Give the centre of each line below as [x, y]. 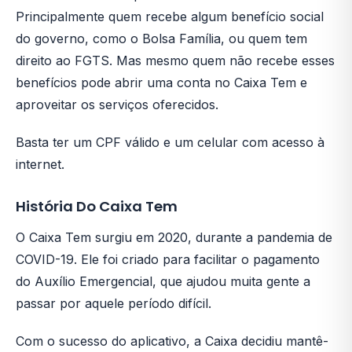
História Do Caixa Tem [97, 206]
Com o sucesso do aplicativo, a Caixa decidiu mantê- [172, 341]
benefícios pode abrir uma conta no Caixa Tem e [161, 82]
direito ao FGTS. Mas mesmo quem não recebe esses [175, 60]
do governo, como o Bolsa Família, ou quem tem [161, 38]
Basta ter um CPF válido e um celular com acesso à [170, 142]
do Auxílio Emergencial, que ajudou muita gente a [163, 281]
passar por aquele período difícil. [114, 303]
